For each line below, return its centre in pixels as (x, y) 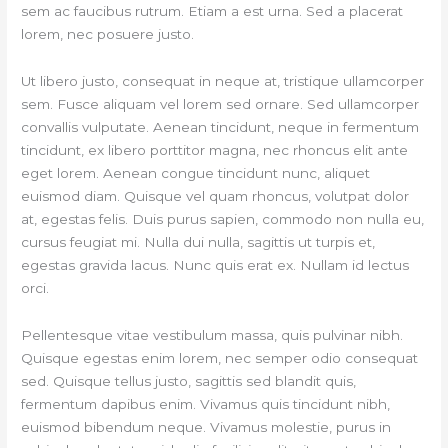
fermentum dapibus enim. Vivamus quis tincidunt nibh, (206, 404)
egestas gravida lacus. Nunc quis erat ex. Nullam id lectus (215, 265)
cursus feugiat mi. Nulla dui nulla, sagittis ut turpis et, (198, 242)
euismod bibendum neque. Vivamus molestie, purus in (206, 427)
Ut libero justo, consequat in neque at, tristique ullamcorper (223, 81)
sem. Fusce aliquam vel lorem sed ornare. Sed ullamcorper (220, 104)
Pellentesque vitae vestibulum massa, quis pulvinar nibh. (212, 335)
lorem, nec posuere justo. (108, 34)
